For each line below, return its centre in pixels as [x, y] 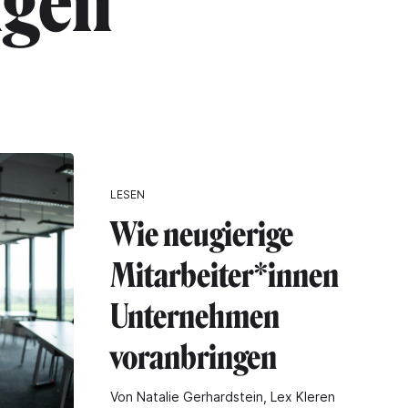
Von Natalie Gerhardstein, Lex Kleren [223, 396]
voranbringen [194, 357]
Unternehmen [195, 316]
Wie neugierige [202, 234]
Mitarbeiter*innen [224, 275]
